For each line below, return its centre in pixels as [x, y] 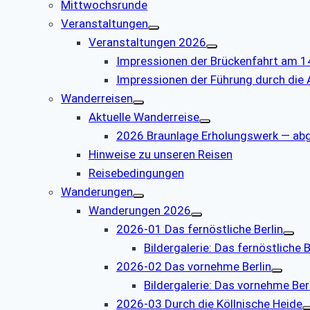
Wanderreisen [97, 99]
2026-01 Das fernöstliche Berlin [200, 229]
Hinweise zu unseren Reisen [161, 155]
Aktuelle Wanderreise [144, 117]
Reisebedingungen [136, 173]
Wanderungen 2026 [140, 211]
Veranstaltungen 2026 [147, 43]
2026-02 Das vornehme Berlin [194, 267]
